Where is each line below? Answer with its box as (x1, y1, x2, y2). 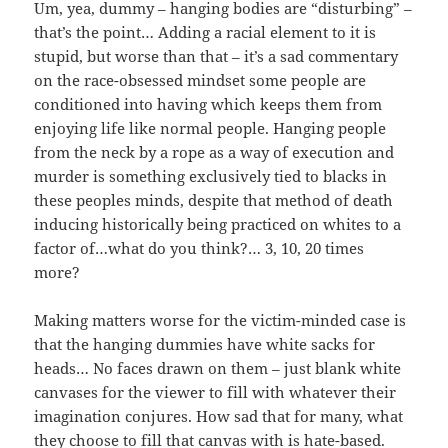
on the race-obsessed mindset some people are (34, 70, 367, 91)
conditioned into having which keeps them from (34, 94, 383, 115)
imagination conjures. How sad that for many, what (34, 406, 404, 427)
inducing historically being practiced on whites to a (34, 214, 402, 235)
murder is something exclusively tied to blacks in (34, 166, 388, 187)
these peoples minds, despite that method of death (34, 190, 394, 211)
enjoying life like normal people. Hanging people (34, 118, 387, 139)
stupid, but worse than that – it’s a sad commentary (34, 46, 399, 67)
